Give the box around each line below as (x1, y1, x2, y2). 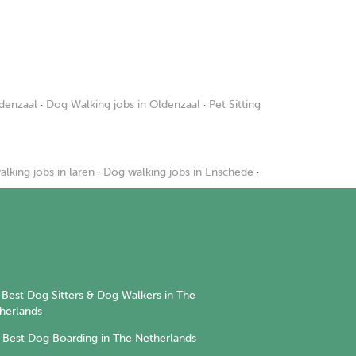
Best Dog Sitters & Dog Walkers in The (2, 289, 195, 302)
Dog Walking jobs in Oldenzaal (46, 99, 200, 110)
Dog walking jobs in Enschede (103, 166, 253, 178)
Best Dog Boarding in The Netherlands (2, 331, 196, 344)
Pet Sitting (209, 99, 261, 110)
